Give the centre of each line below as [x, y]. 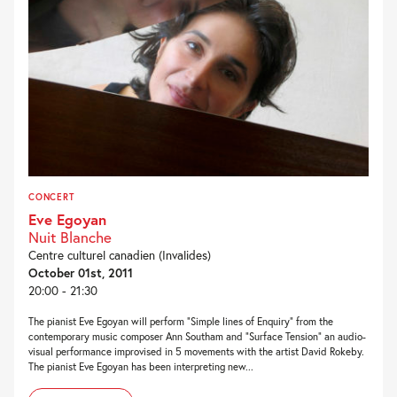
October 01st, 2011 [81, 272]
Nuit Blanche [70, 237]
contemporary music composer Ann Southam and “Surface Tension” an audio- [197, 336]
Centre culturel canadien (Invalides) [120, 255]
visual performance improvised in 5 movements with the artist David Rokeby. [196, 351]
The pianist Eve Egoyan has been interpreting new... [141, 366]
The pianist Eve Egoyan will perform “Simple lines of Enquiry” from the [181, 321]
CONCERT [51, 196]
